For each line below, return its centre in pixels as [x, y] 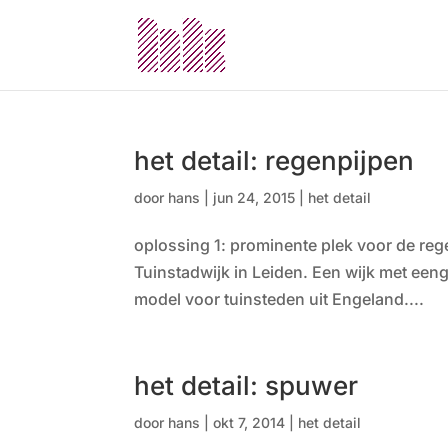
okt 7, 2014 [249, 422]
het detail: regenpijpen [274, 160]
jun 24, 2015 [254, 197]
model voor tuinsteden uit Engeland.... [279, 299]
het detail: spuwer [246, 385]
